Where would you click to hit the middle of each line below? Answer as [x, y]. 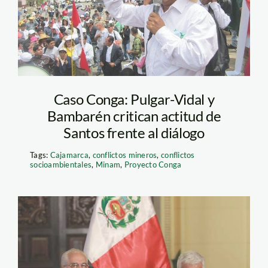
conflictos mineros [125, 155]
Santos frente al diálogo [134, 133]
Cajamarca [69, 155]
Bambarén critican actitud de [134, 116]
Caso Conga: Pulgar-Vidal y [134, 99]
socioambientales [61, 165]
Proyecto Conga [153, 165]
